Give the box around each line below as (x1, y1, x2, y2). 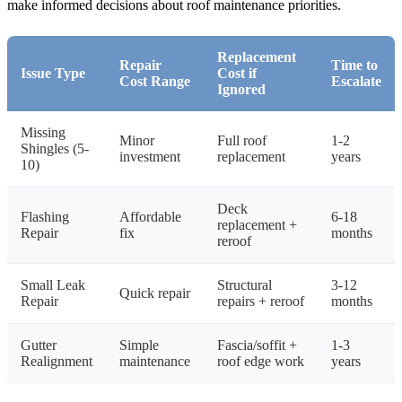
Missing (21, 125, 66, 141)
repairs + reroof (217, 293, 304, 310)
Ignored (217, 82, 266, 98)
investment (119, 149, 180, 165)
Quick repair (119, 285, 190, 301)
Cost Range (119, 74, 190, 90)
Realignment (21, 354, 92, 370)
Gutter (21, 337, 57, 354)
